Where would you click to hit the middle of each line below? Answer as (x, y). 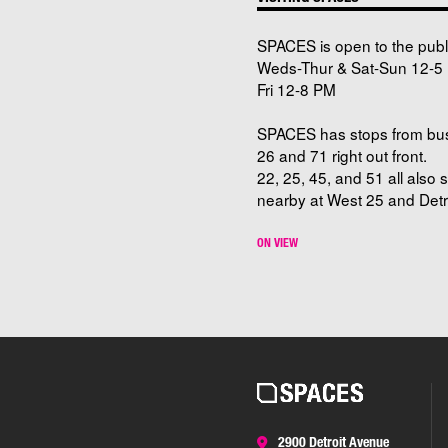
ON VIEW (277, 241)
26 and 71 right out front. (342, 154)
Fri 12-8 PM (296, 88)
